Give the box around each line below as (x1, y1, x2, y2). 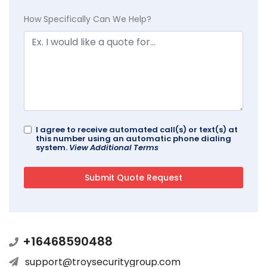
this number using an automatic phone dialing (36, 133, 231, 145)
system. (36, 142, 69, 154)
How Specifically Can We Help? (24, 13, 151, 26)
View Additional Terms (69, 142, 159, 154)
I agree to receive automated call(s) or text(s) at (36, 124, 238, 136)
